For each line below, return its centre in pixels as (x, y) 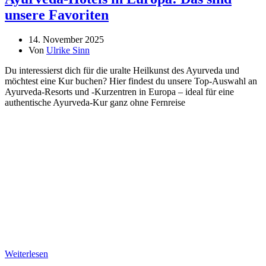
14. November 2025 (66, 40)
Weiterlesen (26, 254)
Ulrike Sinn (68, 50)
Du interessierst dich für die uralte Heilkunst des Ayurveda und (122, 71)
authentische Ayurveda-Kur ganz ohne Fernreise (95, 103)
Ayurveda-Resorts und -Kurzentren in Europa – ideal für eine (119, 92)
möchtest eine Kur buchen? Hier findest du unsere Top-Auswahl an (131, 81)
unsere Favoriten (57, 15)
